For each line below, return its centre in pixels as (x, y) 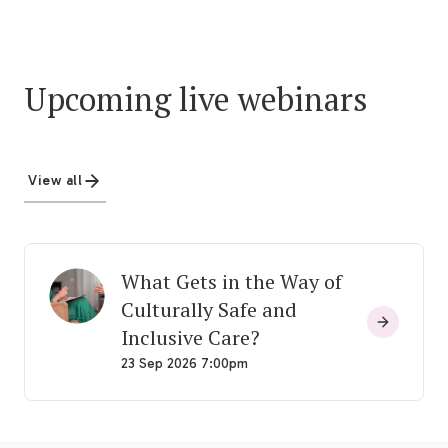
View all (55, 181)
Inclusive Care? (190, 338)
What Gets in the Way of (231, 282)
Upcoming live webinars (196, 99)
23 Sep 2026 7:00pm (184, 364)
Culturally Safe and (209, 310)
